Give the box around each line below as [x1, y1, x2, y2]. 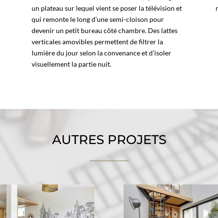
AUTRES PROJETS [52, 131, 166, 147]
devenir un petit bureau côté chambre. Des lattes [31, 26, 178, 35]
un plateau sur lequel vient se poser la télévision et [31, 3, 182, 12]
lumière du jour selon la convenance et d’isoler [31, 48, 171, 57]
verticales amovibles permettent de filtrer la [31, 37, 163, 46]
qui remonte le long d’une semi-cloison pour [31, 15, 164, 23]
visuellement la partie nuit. [31, 59, 111, 68]
